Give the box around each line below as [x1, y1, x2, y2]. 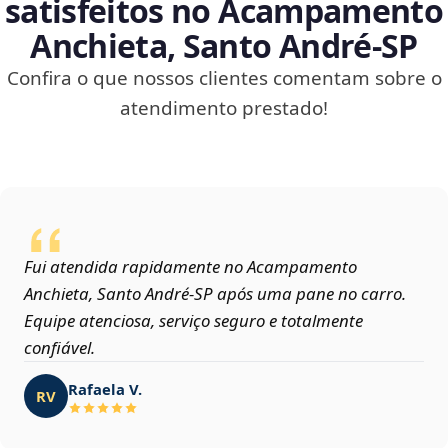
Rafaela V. [68, 378, 142, 399]
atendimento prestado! [120, 95, 328, 122]
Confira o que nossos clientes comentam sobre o [6, 65, 442, 92]
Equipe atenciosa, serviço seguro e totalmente [24, 309, 363, 333]
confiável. [24, 336, 95, 360]
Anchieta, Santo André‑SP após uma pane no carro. [24, 282, 406, 306]
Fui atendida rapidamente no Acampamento [24, 255, 357, 279]
